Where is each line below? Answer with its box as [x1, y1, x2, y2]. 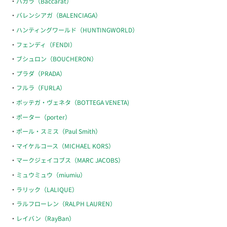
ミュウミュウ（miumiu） [16, 170, 86, 179]
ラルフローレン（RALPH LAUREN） [16, 199, 116, 208]
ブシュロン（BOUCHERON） [16, 54, 97, 63]
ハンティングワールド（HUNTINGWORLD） [16, 25, 138, 34]
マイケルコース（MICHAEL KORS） [16, 141, 115, 150]
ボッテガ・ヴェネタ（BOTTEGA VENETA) [16, 97, 129, 106]
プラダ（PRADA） [16, 68, 66, 78]
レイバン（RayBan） [16, 213, 75, 222]
